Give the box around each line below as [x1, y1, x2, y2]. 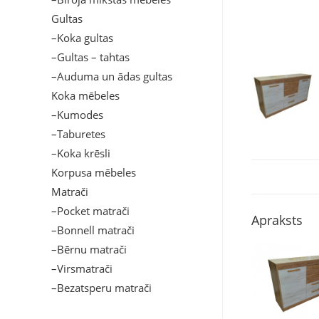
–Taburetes [51, 127, 105, 141]
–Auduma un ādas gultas [51, 69, 172, 83]
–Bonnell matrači [51, 223, 135, 237]
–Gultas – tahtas [51, 50, 130, 64]
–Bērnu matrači [51, 242, 127, 256]
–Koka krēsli [51, 146, 110, 160]
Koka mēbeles [51, 88, 120, 103]
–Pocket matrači [51, 204, 130, 218]
